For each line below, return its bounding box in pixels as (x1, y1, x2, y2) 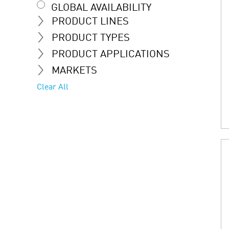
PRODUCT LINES (52, 16, 129, 27)
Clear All (37, 83, 68, 91)
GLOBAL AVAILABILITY (51, 3, 151, 13)
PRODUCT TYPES (52, 33, 130, 43)
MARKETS (52, 65, 97, 76)
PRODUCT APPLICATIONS (52, 49, 170, 60)
